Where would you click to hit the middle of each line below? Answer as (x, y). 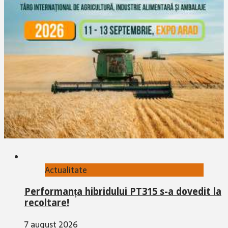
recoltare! (47, 203)
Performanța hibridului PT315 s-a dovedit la (123, 192)
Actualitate (66, 170)
